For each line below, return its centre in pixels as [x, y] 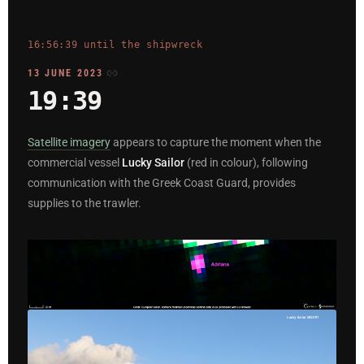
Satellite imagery [69, 142]
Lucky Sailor [153, 162]
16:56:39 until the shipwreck [115, 45]
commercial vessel [75, 162]
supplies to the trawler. [84, 203]
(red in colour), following [246, 162]
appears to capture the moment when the [216, 142]
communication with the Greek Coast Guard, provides [162, 183]
